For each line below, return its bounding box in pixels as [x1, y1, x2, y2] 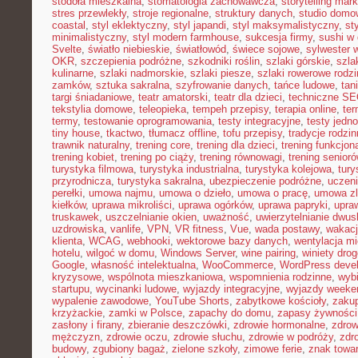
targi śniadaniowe [52, 91, 132, 103]
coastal [52, 19, 86, 31]
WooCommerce [202, 259, 273, 271]
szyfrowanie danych [176, 79, 268, 91]
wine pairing [241, 247, 296, 259]
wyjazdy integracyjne [183, 283, 280, 295]
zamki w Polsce [109, 307, 182, 319]
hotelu [52, 247, 80, 259]
